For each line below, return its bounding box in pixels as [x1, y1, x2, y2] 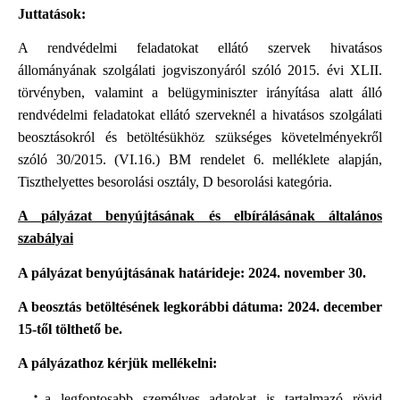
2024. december [287, 298, 383, 314]
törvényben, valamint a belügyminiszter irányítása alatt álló [18, 84, 382, 100]
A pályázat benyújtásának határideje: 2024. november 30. [18, 264, 366, 280]
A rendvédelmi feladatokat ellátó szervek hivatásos [18, 39, 382, 55]
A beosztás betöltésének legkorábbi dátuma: [18, 298, 284, 314]
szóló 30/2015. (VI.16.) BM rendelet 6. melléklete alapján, [18, 151, 382, 167]
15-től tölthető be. [18, 321, 122, 337]
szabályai [18, 230, 73, 246]
